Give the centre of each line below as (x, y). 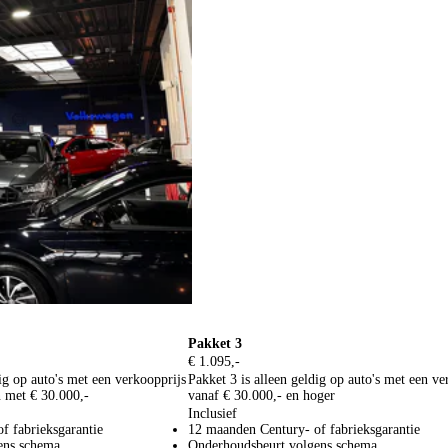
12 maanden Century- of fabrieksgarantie (304, 429)
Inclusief (212, 413)
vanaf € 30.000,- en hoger (261, 395)
